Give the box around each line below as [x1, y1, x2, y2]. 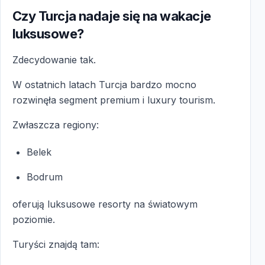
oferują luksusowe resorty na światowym [12, 198, 198, 210]
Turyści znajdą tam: [12, 238, 99, 250]
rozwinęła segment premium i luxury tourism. [12, 93, 215, 106]
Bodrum [27, 170, 63, 183]
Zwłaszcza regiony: [12, 118, 99, 131]
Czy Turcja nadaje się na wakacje [12, 8, 211, 24]
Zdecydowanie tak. [12, 53, 96, 66]
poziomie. [12, 213, 55, 225]
